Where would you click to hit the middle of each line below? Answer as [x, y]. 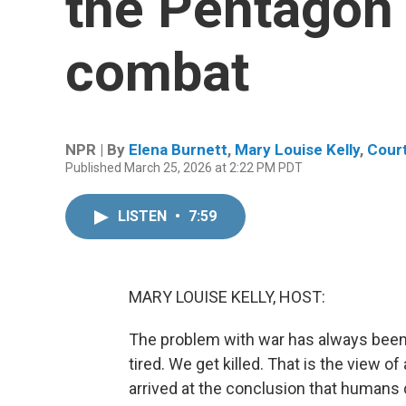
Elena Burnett [178, 150]
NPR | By [97, 150]
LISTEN [144, 216]
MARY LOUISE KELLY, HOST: [227, 297]
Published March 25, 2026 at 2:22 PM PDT [184, 168]
